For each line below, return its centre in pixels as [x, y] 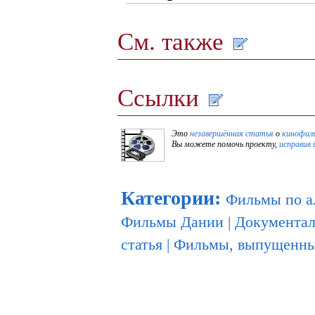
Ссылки [161, 98]
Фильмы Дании [172, 222]
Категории [168, 198]
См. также [174, 42]
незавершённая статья [232, 134]
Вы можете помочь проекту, [225, 144]
